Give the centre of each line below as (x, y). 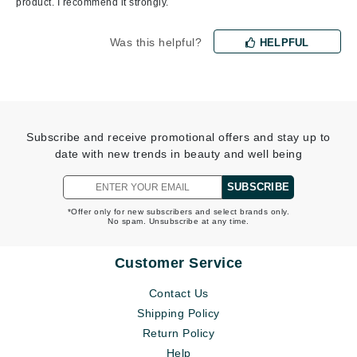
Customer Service (178, 263)
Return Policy (178, 333)
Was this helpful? (155, 43)
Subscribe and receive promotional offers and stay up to (178, 137)
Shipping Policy (178, 314)
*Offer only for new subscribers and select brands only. (178, 212)
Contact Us (178, 294)
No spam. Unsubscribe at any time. (178, 222)
